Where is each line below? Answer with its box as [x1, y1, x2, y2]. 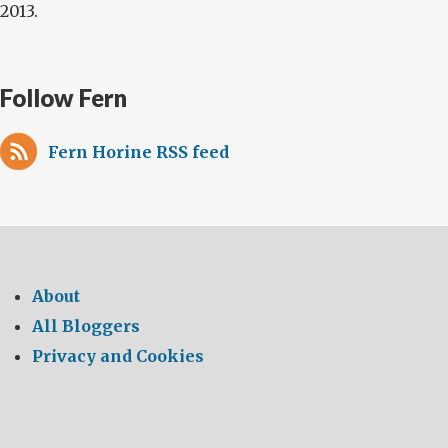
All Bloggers [32, 316, 140, 336]
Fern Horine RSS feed [48, 142, 229, 162]
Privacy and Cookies [32, 346, 204, 366]
